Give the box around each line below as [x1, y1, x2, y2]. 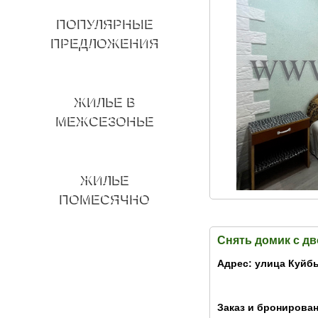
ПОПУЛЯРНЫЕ [57, 16, 155, 31]
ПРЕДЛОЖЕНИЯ [51, 35, 160, 50]
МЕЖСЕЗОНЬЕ [56, 113, 155, 128]
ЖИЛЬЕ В [75, 94, 137, 109]
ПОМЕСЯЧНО [60, 191, 151, 206]
